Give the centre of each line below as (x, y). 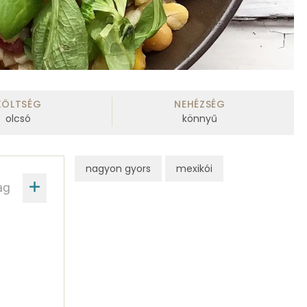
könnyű (199, 119)
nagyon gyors (118, 168)
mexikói (194, 168)
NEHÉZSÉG (200, 105)
